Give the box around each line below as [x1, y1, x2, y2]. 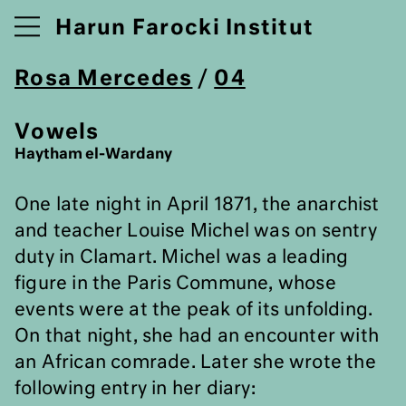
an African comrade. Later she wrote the [14, 353, 376, 372]
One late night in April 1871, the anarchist [14, 196, 380, 214]
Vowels [14, 122, 100, 143]
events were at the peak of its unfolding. [14, 301, 373, 319]
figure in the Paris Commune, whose [14, 275, 336, 293]
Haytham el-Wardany [14, 148, 172, 162]
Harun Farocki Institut [55, 18, 314, 39]
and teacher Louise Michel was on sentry [14, 222, 377, 240]
